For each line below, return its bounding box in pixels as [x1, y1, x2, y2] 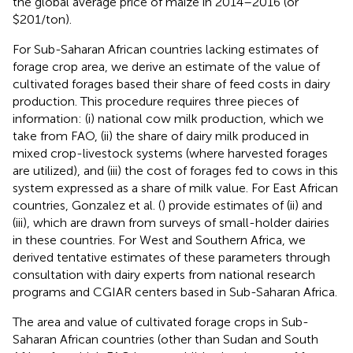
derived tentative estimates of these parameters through [13, 249, 330, 265]
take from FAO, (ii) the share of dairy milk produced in [13, 128, 309, 143]
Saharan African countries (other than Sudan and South [13, 331, 318, 347]
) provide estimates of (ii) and [162, 197, 322, 213]
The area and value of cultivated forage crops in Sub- [13, 314, 309, 329]
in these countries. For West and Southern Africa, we [13, 232, 306, 247]
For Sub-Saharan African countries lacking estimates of [13, 41, 318, 57]
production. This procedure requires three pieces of [13, 93, 299, 109]
